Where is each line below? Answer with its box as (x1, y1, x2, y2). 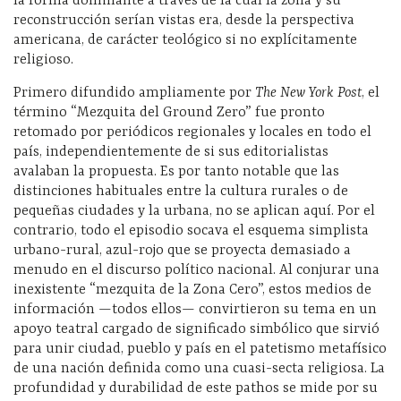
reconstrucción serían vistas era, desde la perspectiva (13, 13, 354, 30)
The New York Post (255, 85, 362, 102)
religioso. (13, 52, 73, 69)
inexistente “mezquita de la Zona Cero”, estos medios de (13, 282, 371, 299)
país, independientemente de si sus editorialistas (13, 144, 328, 161)
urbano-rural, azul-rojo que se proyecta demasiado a (13, 243, 351, 260)
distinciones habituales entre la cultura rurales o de (13, 183, 348, 200)
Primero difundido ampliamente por (13, 85, 255, 102)
